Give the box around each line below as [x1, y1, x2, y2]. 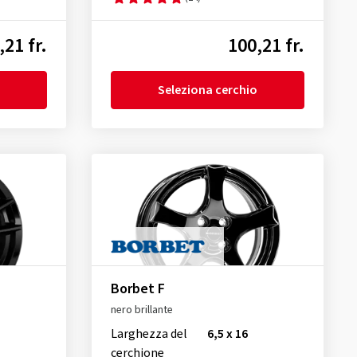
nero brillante [110, 302, 173, 319]
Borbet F [110, 279, 165, 300]
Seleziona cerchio [157, 81, 257, 100]
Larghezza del [110, 325, 187, 343]
